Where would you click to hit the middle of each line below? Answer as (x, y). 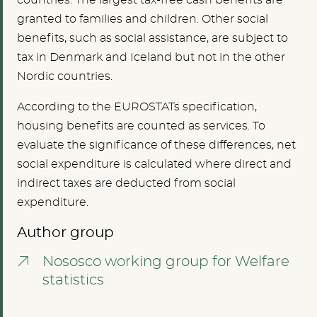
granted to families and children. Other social (143, 19)
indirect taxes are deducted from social (126, 184)
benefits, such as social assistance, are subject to (152, 39)
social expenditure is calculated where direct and (154, 165)
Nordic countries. (65, 77)
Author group (65, 232)
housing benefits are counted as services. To (141, 126)
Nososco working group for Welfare (166, 262)
